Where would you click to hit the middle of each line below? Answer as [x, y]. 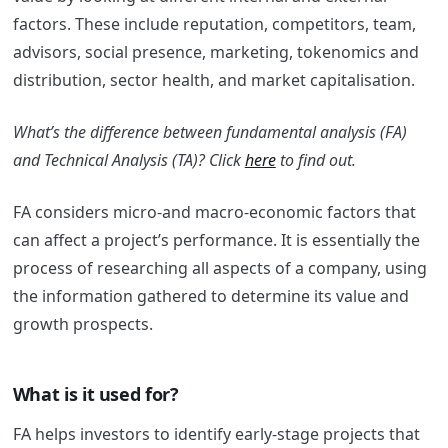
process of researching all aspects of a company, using [219, 268]
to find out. [317, 160]
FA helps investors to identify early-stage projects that [216, 433]
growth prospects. [82, 324]
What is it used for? [95, 394]
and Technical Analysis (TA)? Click [128, 160]
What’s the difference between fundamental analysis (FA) [209, 132]
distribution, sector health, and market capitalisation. [213, 80]
